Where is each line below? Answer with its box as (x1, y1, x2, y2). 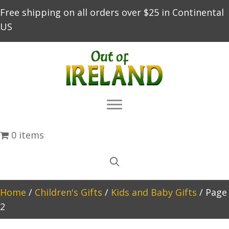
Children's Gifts (35, 186, 102, 198)
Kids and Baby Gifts (111, 186, 197, 198)
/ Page (197, 186, 227, 198)
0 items (11, 128, 44, 141)
